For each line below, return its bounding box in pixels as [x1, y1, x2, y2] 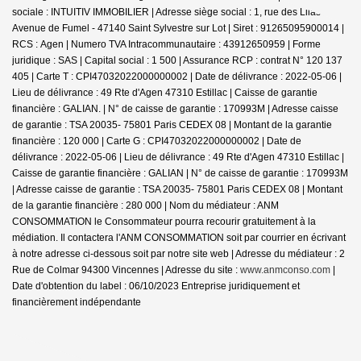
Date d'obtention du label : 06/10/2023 [12, 280, 179, 292]
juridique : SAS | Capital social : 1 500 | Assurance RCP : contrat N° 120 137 [12, 54, 342, 66]
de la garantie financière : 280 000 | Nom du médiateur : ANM [12, 199, 279, 211]
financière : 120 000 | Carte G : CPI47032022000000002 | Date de [12, 135, 301, 147]
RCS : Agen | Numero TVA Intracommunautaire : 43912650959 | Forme [12, 38, 321, 50]
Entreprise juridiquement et [179, 280, 300, 292]
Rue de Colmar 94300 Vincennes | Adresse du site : [12, 263, 240, 276]
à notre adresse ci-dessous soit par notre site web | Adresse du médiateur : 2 [12, 247, 345, 259]
